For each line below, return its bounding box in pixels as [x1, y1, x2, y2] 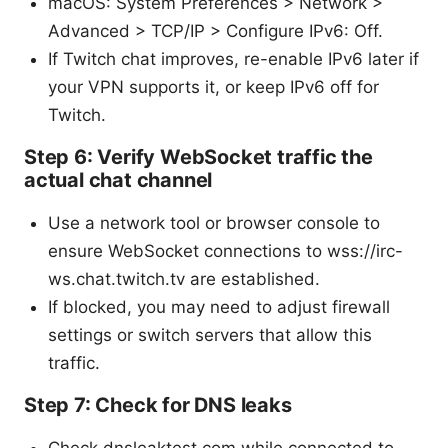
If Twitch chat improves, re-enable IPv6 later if [48, 49, 419, 70]
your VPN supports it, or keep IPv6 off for [48, 77, 379, 98]
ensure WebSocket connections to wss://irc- [48, 241, 403, 262]
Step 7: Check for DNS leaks [24, 393, 292, 418]
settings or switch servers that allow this [48, 325, 372, 346]
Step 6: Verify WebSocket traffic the [24, 145, 373, 170]
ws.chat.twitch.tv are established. [48, 269, 320, 290]
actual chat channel [24, 168, 213, 193]
